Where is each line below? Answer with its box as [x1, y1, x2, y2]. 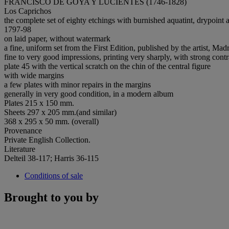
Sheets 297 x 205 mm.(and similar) [4, 107, 117, 117]
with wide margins [4, 71, 64, 80]
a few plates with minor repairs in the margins [4, 80, 151, 89]
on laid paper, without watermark [4, 34, 110, 43]
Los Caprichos [4, 6, 51, 15]
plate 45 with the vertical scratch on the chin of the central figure [4, 61, 211, 71]
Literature [4, 144, 35, 153]
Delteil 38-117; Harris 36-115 [4, 153, 99, 163]
